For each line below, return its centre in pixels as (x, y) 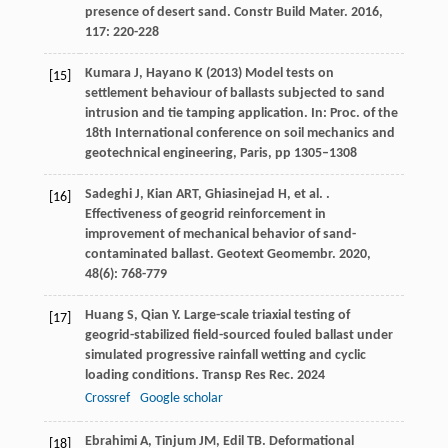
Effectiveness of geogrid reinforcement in (205, 215)
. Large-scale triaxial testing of (263, 316)
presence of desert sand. (159, 13)
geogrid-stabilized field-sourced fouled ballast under (238, 336)
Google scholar (181, 399)
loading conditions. (143, 376)
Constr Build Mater (288, 13)
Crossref (107, 399)
